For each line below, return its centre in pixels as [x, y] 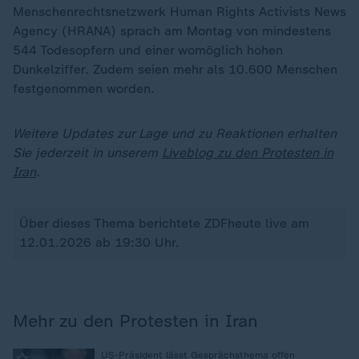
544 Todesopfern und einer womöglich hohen [148, 50]
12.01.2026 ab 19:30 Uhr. [99, 242]
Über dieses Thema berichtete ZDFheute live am [164, 223]
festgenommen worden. [84, 88]
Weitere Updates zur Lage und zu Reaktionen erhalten [175, 133]
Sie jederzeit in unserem [87, 152]
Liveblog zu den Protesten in [248, 152]
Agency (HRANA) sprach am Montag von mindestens [172, 30]
